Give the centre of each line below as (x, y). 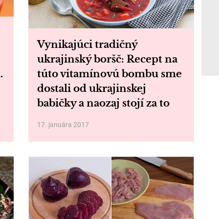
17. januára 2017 (63, 125)
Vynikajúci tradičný (87, 44)
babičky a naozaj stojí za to (103, 103)
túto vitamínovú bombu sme (109, 74)
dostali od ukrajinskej (91, 88)
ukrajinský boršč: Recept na (107, 59)
